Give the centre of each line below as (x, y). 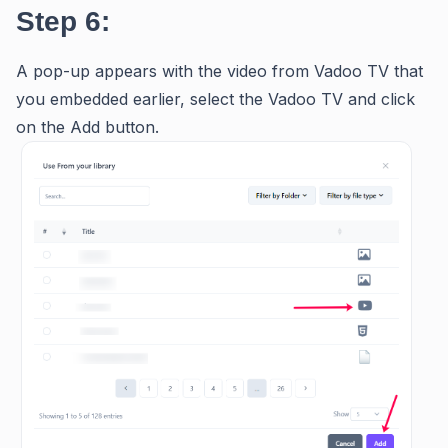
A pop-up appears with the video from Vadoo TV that (219, 71)
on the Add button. (87, 127)
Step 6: (63, 22)
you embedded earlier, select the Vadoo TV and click (215, 99)
